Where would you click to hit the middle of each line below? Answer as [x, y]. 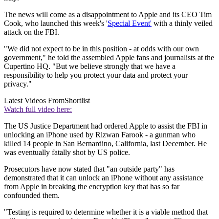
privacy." [18, 84]
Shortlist [77, 100]
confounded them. [33, 195]
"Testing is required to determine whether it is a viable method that [106, 212]
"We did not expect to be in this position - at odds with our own [101, 48]
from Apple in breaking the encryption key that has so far [92, 186]
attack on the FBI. [32, 32]
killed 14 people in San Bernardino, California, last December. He [105, 143]
